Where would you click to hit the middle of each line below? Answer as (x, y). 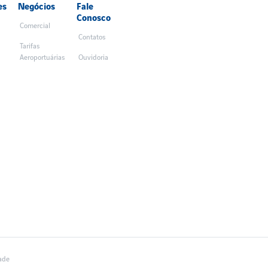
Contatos (92, 37)
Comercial (35, 26)
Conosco (93, 18)
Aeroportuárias (42, 57)
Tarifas (30, 46)
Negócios (37, 7)
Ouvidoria (93, 57)
